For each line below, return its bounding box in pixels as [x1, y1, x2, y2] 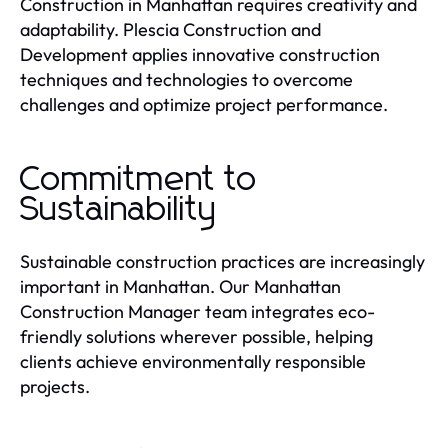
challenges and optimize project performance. [20, 93, 388, 117]
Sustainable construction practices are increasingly [20, 250, 425, 274]
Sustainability [20, 193, 218, 228]
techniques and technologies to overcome [20, 68, 353, 92]
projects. [20, 375, 90, 399]
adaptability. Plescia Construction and [20, 18, 321, 42]
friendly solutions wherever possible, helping [20, 325, 373, 349]
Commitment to [20, 163, 258, 198]
